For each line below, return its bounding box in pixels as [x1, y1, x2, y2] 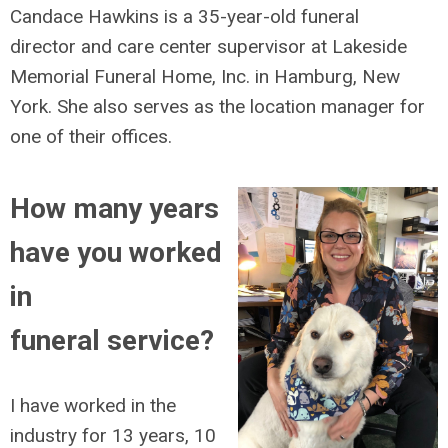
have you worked [10, 236, 222, 269]
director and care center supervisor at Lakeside [10, 35, 407, 58]
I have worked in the [10, 394, 176, 417]
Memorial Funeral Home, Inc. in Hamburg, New [10, 65, 400, 88]
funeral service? [10, 324, 214, 357]
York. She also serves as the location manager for [10, 95, 425, 118]
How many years [10, 192, 219, 225]
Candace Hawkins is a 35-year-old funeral [10, 5, 359, 28]
